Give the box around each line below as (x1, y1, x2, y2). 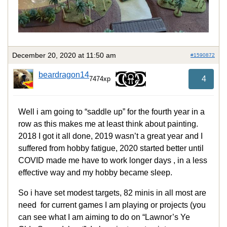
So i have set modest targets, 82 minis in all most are (18, 188, 206, 198)
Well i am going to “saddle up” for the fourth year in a (18, 107, 205, 117)
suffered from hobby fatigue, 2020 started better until (18, 144, 204, 153)
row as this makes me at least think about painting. (18, 120, 198, 129)
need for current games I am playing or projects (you (18, 201, 206, 210)
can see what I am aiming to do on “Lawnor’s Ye (18, 213, 190, 222)
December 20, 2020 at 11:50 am (12, 51, 116, 59)
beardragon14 (39, 70, 89, 79)
